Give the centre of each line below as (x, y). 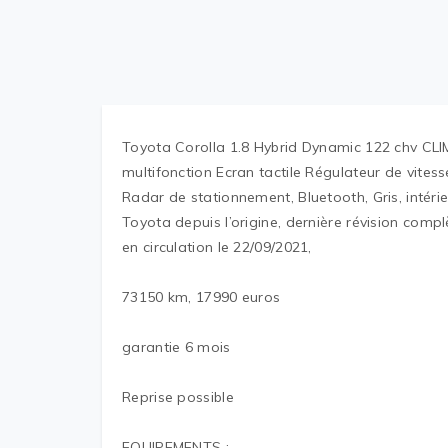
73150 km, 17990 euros (201, 297)
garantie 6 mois (176, 347)
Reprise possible (178, 397)
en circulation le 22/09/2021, (217, 247)
